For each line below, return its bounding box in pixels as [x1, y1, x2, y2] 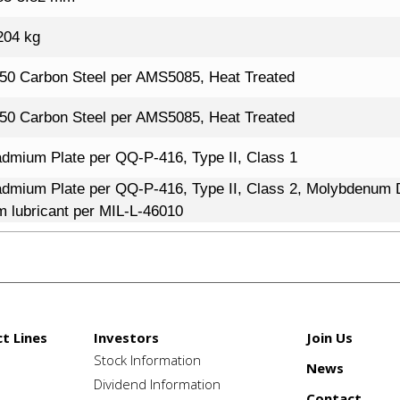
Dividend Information [93, 375, 221, 394]
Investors [93, 329, 159, 347]
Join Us [306, 329, 354, 347]
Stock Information [93, 351, 201, 370]
